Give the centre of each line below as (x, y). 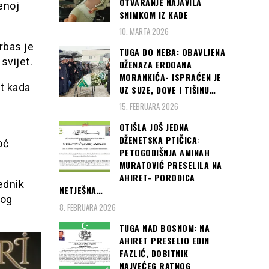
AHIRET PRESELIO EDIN (164, 240)
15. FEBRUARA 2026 (149, 107)
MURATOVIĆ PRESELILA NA (171, 165)
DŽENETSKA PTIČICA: (159, 140)
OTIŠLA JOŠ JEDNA (154, 127)
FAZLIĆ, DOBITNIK (154, 253)
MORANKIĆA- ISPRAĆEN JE (170, 77)
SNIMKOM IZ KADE (153, 14)
